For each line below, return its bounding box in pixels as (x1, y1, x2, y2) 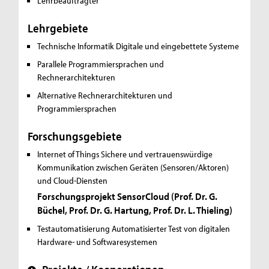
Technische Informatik (37, 40, 115, 52)
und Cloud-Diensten (37, 175, 108, 187)
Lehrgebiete (28, 20, 89, 36)
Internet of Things (37, 148, 100, 160)
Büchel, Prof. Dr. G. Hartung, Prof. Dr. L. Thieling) (37, 203, 233, 216)
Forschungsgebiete (28, 128, 122, 144)
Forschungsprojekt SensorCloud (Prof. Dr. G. (37, 189, 218, 202)
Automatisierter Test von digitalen (112, 222, 231, 234)
